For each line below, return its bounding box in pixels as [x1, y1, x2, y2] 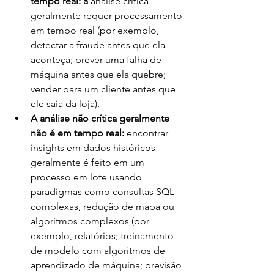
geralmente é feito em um [31, 156, 147, 168]
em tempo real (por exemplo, [31, 24, 161, 36]
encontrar [127, 127, 171, 139]
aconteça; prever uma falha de [31, 53, 164, 65]
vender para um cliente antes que [31, 83, 178, 95]
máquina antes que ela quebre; [31, 68, 168, 80]
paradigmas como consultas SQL [31, 185, 177, 198]
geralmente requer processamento [31, 9, 185, 21]
